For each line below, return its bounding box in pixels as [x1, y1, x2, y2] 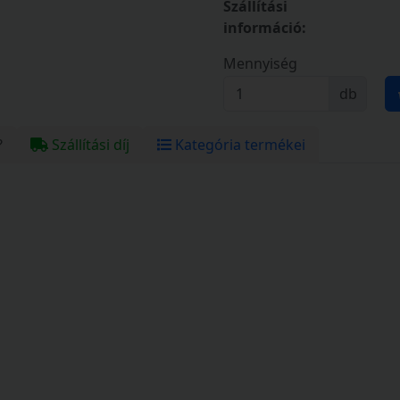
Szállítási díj [47, 134, 129, 154]
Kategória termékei [171, 134, 305, 154]
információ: [223, 17, 306, 37]
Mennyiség [223, 53, 297, 73]
